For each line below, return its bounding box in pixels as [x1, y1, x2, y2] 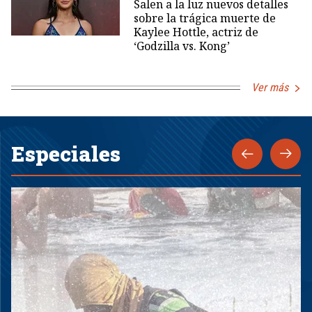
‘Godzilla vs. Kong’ [133, 38, 230, 54]
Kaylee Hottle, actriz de [133, 24, 258, 40]
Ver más [251, 81, 288, 94]
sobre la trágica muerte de [133, 10, 276, 26]
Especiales [11, 140, 120, 167]
